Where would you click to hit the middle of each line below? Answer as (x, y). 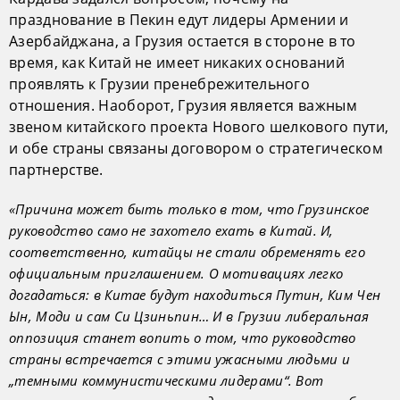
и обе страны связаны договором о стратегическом (196, 149)
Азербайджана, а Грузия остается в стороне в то (183, 42)
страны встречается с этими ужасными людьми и (180, 359)
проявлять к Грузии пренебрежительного (160, 84)
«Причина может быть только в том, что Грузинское (189, 209)
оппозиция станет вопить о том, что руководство (183, 338)
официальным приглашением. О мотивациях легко (176, 274)
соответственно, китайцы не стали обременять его (187, 252)
